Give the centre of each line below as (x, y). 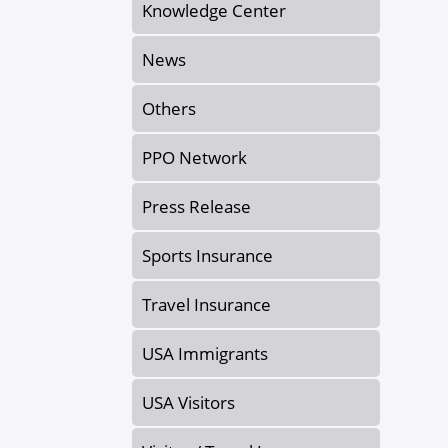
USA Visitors (188, 403)
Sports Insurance (207, 256)
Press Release (196, 207)
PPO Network (194, 158)
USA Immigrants (205, 354)
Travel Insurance (206, 305)
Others (169, 109)
